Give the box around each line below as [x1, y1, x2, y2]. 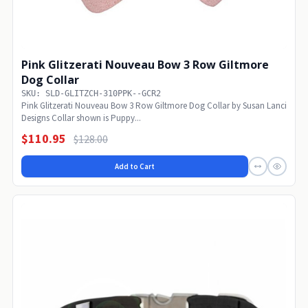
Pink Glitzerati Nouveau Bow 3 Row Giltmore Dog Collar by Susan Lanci [21, 99, 287, 111]
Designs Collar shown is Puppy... [21, 111, 141, 124]
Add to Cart [115, 161, 155, 171]
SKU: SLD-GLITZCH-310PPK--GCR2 [21, 88, 161, 98]
